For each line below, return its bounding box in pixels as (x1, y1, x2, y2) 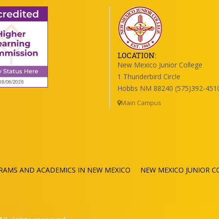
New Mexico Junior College (117, 60, 202, 69)
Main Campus (121, 98, 161, 107)
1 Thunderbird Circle (117, 72, 180, 81)
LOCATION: (117, 50, 156, 60)
